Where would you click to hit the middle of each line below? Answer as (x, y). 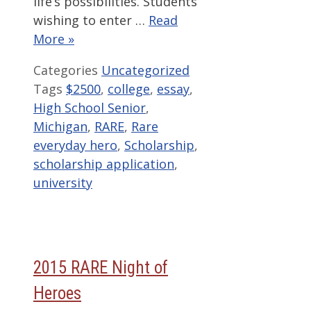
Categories (67, 70)
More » (54, 39)
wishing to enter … (91, 20)
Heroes (57, 294)
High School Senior (90, 107)
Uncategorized (145, 70)
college (129, 89)
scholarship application (104, 163)
